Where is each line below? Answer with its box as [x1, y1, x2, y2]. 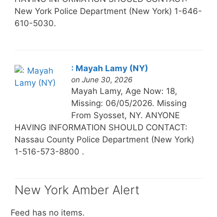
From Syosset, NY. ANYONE [71, 110, 180, 120]
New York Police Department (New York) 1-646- [14, 6, 202, 16]
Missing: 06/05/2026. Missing [71, 98, 186, 108]
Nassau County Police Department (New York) [14, 134, 194, 144]
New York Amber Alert [15, 182, 139, 197]
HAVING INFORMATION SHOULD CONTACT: [14, 122, 187, 132]
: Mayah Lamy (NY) [71, 63, 148, 73]
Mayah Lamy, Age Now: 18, [71, 86, 177, 96]
